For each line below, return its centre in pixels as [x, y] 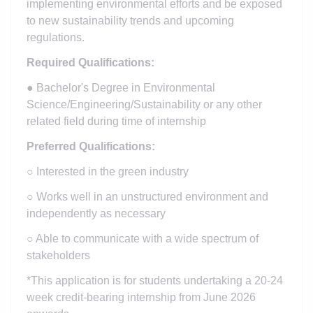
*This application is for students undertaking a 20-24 [154, 280]
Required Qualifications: [90, 62]
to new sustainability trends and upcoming [130, 20]
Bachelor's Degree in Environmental [125, 87]
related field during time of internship [116, 121]
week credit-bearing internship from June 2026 [141, 297]
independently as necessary [96, 213]
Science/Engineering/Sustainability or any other [144, 104]
